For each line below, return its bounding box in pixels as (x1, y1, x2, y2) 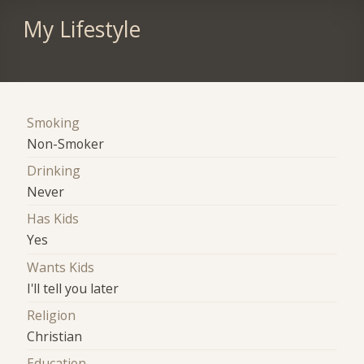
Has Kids (27, 210, 80, 228)
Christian (27, 327, 83, 346)
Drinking (27, 162, 81, 180)
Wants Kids (27, 258, 95, 276)
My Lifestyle (22, 14, 141, 44)
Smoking (27, 113, 80, 132)
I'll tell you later (27, 279, 119, 297)
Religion (27, 306, 76, 325)
